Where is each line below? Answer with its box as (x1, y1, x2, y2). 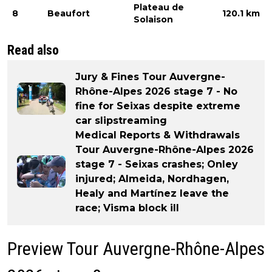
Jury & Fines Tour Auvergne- (75, 70, 225, 83)
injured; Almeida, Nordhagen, (75, 172, 229, 185)
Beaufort (47, 7, 90, 19)
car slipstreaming (75, 114, 167, 126)
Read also (7, 42, 59, 58)
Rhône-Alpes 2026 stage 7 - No (75, 85, 237, 97)
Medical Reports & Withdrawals (75, 129, 240, 141)
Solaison (134, 13, 175, 25)
